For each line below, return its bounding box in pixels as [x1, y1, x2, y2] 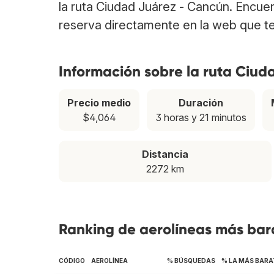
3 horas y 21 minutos [155, 111, 246, 124]
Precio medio [67, 97, 131, 109]
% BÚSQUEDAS [167, 257, 215, 265]
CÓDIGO [59, 257, 85, 265]
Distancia [142, 148, 188, 161]
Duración [179, 97, 224, 109]
